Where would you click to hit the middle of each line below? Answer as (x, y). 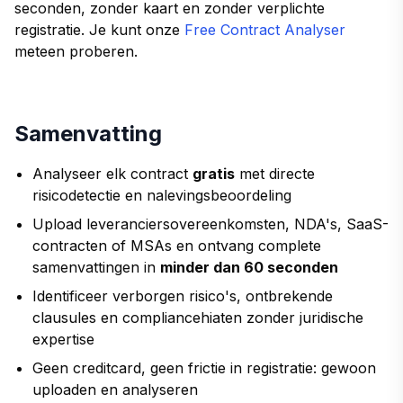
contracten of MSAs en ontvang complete (177, 245)
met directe (275, 173)
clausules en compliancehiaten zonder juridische (198, 317)
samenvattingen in (96, 267)
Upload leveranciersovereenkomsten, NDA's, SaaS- (210, 224)
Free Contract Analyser (265, 29)
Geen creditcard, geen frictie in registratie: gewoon (204, 367)
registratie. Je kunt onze (99, 29)
